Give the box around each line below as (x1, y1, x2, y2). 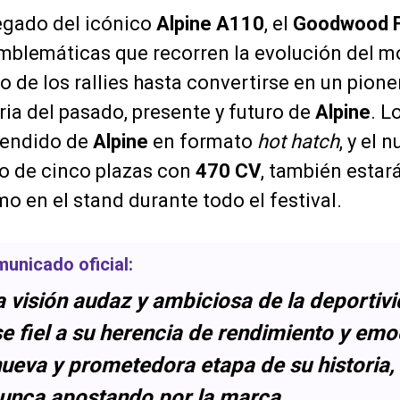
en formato (148, 129, 257, 153)
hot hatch (257, 129, 339, 153)
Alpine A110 (156, 12, 264, 35)
